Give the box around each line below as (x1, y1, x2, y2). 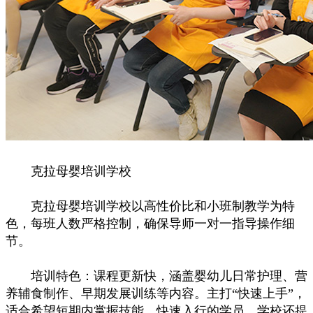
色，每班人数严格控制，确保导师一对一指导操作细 (6, 217, 295, 231)
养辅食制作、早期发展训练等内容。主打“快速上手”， (6, 286, 306, 300)
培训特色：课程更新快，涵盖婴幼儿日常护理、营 (6, 269, 307, 283)
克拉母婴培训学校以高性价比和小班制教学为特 (6, 199, 295, 213)
